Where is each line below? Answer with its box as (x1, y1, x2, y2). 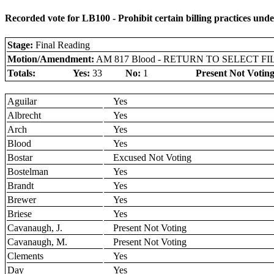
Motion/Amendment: (7, 53, 94, 64)
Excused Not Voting (113, 152, 191, 163)
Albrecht (7, 109, 41, 120)
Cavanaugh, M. (7, 236, 67, 247)
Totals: (7, 67, 35, 78)
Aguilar (7, 95, 37, 106)
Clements (7, 250, 43, 261)
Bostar (7, 152, 32, 163)
